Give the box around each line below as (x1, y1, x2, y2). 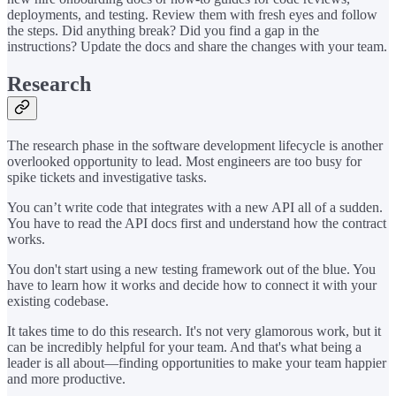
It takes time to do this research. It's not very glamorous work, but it (7, 323, 381, 339)
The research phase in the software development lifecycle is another (7, 137, 383, 153)
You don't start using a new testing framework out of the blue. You (7, 261, 376, 277)
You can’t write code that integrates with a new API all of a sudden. (7, 199, 383, 215)
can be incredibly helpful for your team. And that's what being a (7, 339, 362, 354)
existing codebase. (7, 293, 109, 308)
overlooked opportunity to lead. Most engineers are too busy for (7, 153, 362, 169)
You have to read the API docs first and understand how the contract (7, 215, 386, 231)
